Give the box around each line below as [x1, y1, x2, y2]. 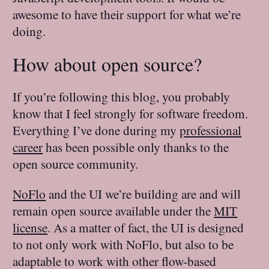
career [13, 138, 43, 156]
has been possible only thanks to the [43, 138, 229, 156]
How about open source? [13, 50, 202, 77]
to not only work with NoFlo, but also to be [13, 235, 234, 253]
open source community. [13, 155, 139, 173]
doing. [13, 22, 46, 40]
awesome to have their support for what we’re [13, 5, 241, 23]
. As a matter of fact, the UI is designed [47, 218, 244, 236]
